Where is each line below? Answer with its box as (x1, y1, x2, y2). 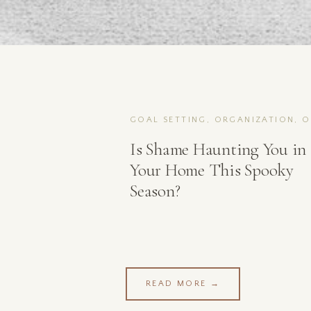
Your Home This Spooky (130, 160, 294, 180)
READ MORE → (145, 279, 221, 288)
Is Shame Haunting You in (130, 139, 306, 160)
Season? (130, 180, 180, 201)
